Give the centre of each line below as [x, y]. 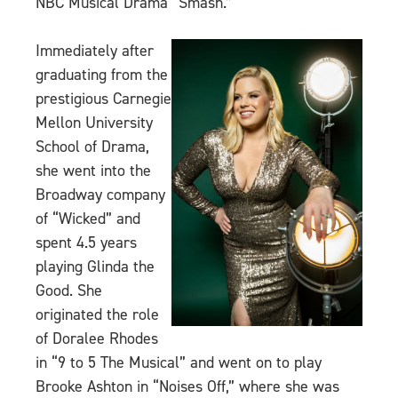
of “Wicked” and [88, 219]
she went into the [93, 171]
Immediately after [95, 51]
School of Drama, [92, 147]
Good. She [69, 291]
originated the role [97, 315]
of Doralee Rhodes [97, 339]
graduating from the [102, 75]
